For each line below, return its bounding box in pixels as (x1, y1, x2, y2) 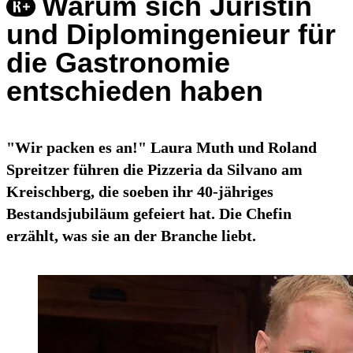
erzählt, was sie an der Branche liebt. (6, 227, 256, 245)
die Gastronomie (6, 46, 230, 80)
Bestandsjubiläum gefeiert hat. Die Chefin (6, 205, 292, 223)
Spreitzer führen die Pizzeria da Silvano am (6, 161, 303, 179)
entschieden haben (6, 75, 263, 108)
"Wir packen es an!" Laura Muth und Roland (6, 139, 317, 157)
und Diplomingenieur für (6, 18, 336, 51)
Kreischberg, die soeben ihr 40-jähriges (6, 183, 273, 201)
